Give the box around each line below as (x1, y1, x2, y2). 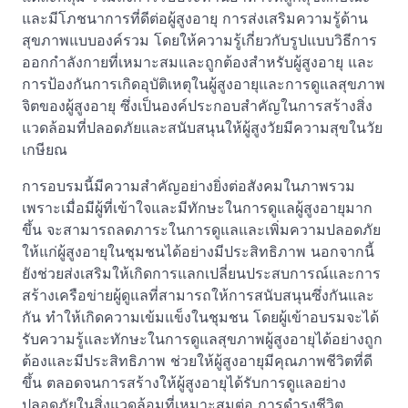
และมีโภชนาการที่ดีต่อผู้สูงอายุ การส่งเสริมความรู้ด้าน (22, 9, 368, 27)
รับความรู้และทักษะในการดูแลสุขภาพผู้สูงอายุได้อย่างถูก (22, 330, 382, 348)
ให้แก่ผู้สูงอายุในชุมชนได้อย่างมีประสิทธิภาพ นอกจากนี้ (22, 242, 374, 260)
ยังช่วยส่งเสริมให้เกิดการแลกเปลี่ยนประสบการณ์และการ (22, 264, 381, 282)
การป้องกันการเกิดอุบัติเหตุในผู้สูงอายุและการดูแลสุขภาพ (22, 75, 385, 93)
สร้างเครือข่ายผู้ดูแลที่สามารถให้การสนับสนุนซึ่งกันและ (22, 286, 374, 304)
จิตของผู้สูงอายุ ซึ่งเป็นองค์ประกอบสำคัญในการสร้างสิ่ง (22, 97, 372, 115)
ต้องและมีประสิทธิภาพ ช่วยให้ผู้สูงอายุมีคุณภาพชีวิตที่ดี (22, 352, 372, 370)
